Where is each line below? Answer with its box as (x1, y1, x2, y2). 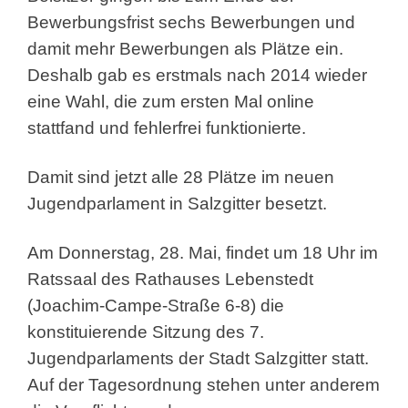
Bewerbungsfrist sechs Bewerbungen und (27, 12, 355, 32)
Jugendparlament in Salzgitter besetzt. (27, 193, 331, 213)
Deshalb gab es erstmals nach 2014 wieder (27, 65, 367, 85)
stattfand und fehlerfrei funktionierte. (27, 117, 306, 138)
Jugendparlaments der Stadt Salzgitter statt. (27, 348, 369, 368)
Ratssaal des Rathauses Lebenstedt (27, 269, 313, 289)
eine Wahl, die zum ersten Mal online (27, 91, 314, 111)
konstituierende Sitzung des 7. (27, 321, 264, 342)
